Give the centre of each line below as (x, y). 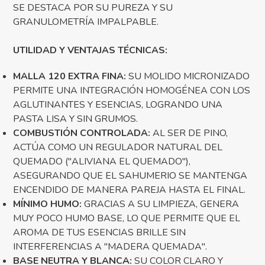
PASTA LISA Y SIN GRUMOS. (76, 119)
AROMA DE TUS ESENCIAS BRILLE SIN (100, 233)
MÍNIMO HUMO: (48, 204)
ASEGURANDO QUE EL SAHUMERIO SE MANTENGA (130, 176)
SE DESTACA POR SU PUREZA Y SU (93, 8)
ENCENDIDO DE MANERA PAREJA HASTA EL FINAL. (130, 190)
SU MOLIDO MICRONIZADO (188, 77)
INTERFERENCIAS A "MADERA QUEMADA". (110, 247)
